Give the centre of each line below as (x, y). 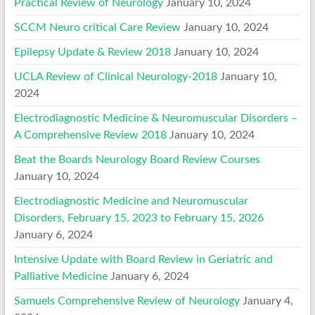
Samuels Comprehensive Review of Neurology (127, 301)
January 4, (268, 301)
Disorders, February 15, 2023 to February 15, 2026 (139, 218)
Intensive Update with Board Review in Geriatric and (143, 259)
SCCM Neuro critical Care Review (97, 27)
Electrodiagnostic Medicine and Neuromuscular (131, 201)
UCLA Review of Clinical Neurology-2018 (115, 76)
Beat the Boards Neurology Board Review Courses (137, 159)
